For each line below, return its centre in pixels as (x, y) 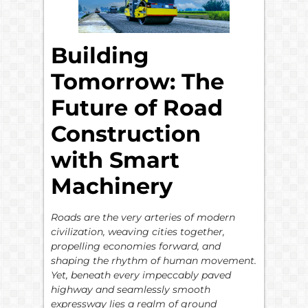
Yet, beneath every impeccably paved (141, 275)
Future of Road (137, 107)
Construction (126, 133)
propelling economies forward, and (136, 246)
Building (100, 55)
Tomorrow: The (137, 81)
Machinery (112, 186)
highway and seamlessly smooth (131, 289)
